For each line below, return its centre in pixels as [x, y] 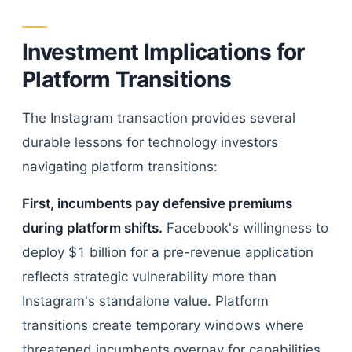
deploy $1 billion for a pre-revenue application [168, 252]
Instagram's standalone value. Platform [145, 301]
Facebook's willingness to [246, 228]
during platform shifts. [92, 228]
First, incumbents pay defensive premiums [157, 203]
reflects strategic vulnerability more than [149, 277]
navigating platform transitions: [120, 167]
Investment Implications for [163, 52]
